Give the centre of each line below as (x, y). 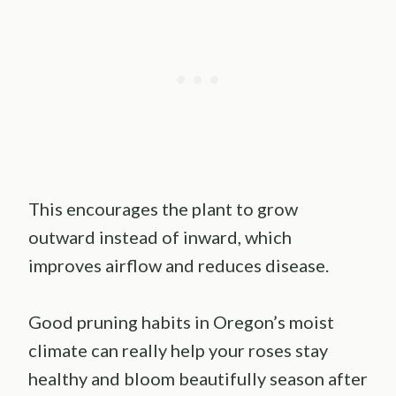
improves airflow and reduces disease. (179, 265)
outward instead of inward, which (160, 236)
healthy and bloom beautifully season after (198, 378)
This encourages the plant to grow (163, 208)
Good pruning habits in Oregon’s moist (181, 321)
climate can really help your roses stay (178, 350)
